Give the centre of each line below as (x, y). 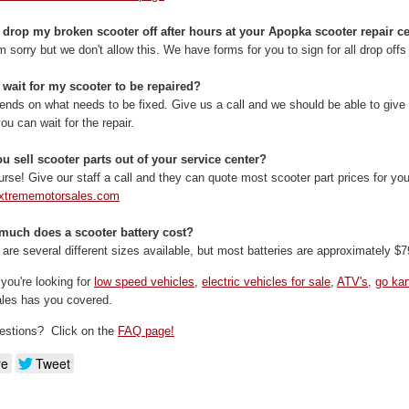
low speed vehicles (144, 282)
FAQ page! (146, 331)
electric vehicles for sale (266, 282)
